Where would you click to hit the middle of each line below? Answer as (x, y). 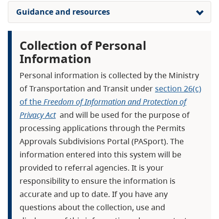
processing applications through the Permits (102, 128)
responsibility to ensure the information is (98, 181)
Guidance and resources (63, 11)
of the (32, 101)
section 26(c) (178, 88)
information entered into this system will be (100, 154)
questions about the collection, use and (92, 207)
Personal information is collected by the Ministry (109, 75)
